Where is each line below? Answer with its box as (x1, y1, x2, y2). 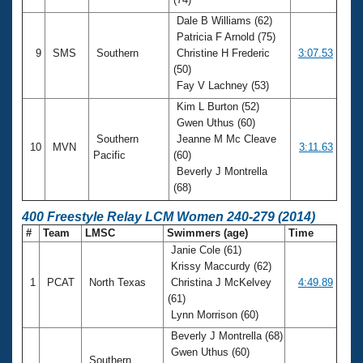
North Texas (86, 275, 149, 288)
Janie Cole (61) (168, 243, 241, 256)
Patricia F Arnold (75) (173, 30, 275, 43)
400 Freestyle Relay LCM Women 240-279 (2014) (22, 209, 315, 224)
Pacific (93, 148, 129, 161)
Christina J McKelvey (168, 275, 271, 288)
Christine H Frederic (173, 46, 270, 59)
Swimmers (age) (164, 226, 251, 239)
